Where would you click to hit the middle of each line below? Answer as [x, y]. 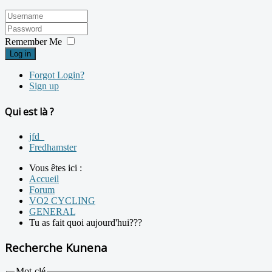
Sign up [44, 86]
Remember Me [33, 42]
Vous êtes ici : [58, 168]
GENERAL [52, 211]
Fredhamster [53, 147]
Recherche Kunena [56, 247]
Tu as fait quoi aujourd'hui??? [86, 222]
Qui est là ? [29, 111]
